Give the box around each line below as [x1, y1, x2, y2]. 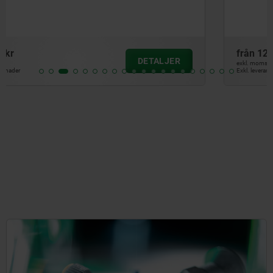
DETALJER [202, 55, 246, 66]
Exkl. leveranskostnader [22, 66, 85, 74]
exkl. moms [22, 59, 54, 66]
